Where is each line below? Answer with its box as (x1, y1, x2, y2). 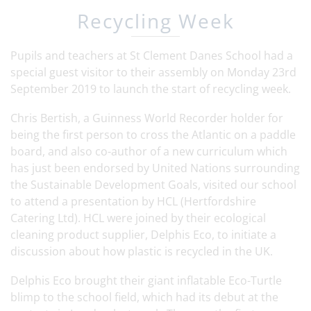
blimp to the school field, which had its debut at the (10, 289, 278, 305)
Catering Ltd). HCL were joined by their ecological (10, 210, 266, 226)
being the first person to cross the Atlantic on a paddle (10, 127, 296, 142)
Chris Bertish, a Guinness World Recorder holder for (10, 110, 283, 126)
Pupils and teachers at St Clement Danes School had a (10, 48, 293, 63)
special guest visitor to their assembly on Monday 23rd (10, 65, 296, 80)
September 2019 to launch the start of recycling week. (10, 81, 294, 96)
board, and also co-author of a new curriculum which (10, 144, 287, 159)
